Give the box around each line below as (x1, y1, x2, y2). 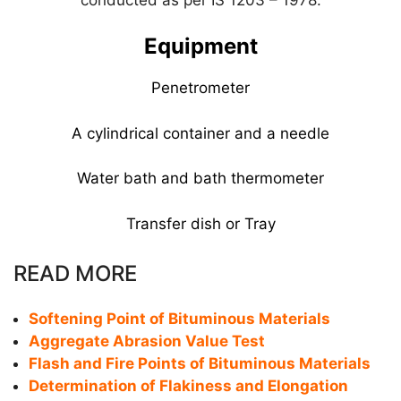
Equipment (143, 33, 258, 60)
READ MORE (13, 260, 137, 287)
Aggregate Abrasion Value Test (29, 332, 265, 351)
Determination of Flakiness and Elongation (29, 377, 348, 396)
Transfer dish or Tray (125, 214, 276, 233)
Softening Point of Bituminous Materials (29, 310, 330, 328)
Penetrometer (151, 79, 250, 98)
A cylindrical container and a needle (72, 124, 329, 142)
